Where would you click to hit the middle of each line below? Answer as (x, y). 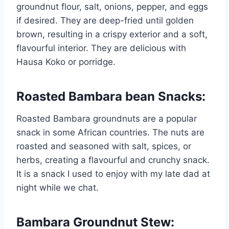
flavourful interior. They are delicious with (101, 48)
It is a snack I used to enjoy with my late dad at (113, 174)
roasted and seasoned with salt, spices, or (104, 146)
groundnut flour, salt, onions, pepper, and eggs (112, 6)
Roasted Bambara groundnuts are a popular (107, 118)
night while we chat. (59, 187)
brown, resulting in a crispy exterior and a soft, (112, 34)
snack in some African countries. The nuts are (110, 132)
